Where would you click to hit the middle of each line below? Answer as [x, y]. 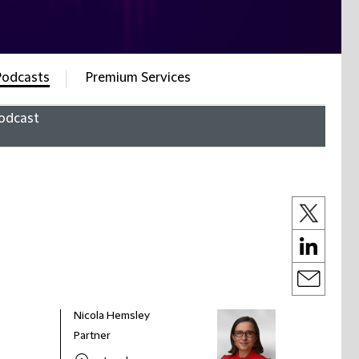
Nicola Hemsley [112, 316]
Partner [92, 336]
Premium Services [138, 78]
